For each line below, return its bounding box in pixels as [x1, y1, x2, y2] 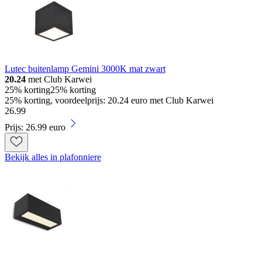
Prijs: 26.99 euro [5, 122, 65, 132]
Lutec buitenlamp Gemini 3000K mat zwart [5, 64, 166, 74]
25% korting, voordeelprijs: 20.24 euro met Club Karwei [5, 95, 213, 105]
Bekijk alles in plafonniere [5, 152, 101, 162]
